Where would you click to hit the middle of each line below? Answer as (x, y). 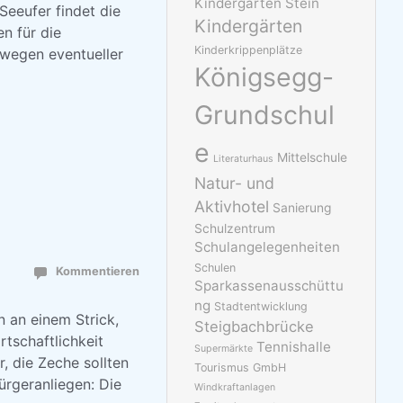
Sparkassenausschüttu (269, 286)
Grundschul (265, 115)
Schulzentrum (235, 229)
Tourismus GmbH (241, 368)
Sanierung (302, 208)
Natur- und (235, 184)
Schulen (215, 268)
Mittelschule (313, 158)
